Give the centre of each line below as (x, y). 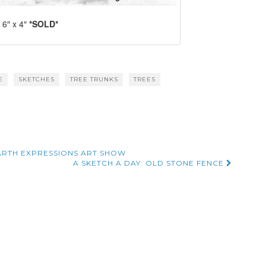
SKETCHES (37, 79)
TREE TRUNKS (94, 79)
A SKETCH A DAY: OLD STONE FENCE (149, 163)
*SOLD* (43, 24)
